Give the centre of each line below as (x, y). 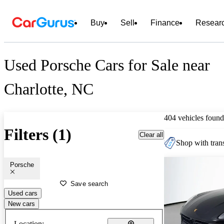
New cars (21, 203)
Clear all (151, 134)
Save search (89, 183)
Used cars (23, 193)
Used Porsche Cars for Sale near (107, 65)
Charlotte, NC (49, 89)
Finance (165, 23)
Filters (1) (38, 135)
